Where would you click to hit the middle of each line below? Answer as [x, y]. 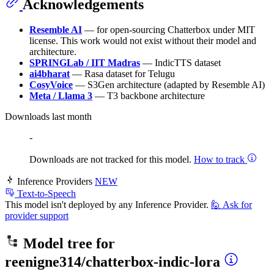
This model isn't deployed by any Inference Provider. [107, 205]
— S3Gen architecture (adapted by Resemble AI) [169, 85]
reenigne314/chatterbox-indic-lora [113, 262]
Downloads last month [48, 117]
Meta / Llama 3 [61, 96]
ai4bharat [50, 74]
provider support [37, 216]
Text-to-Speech [46, 194]
